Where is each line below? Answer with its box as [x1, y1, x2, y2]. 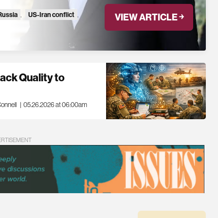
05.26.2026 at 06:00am [23, 100, 88, 109]
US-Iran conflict [28, 10, 75, 19]
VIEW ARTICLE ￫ [114, 11, 183, 23]
